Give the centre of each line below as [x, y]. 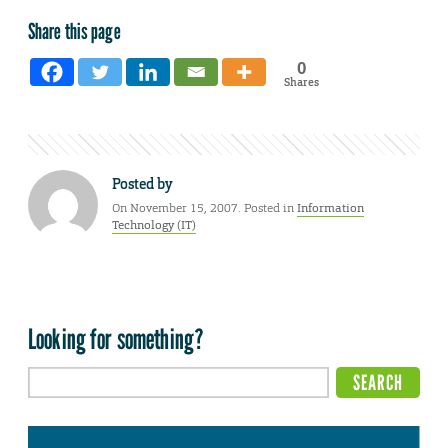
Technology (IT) [154, 225]
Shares [301, 82]
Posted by [142, 184]
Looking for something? [116, 339]
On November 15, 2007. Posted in [204, 208]
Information [330, 208]
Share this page [74, 31]
